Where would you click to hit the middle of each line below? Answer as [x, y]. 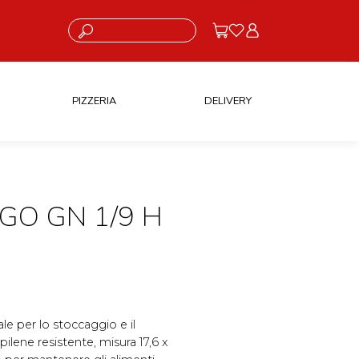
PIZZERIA [94, 101]
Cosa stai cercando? [109, 24]
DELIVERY [228, 101]
